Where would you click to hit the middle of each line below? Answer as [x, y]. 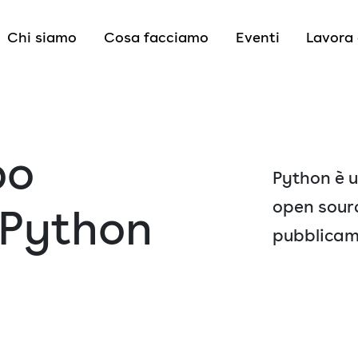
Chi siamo [42, 38]
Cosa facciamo [156, 38]
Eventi [257, 38]
